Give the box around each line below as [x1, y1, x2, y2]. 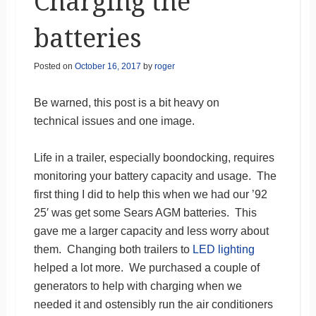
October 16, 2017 [74, 61, 141, 71]
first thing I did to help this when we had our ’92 [33, 188, 267, 200]
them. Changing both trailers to [33, 243, 193, 255]
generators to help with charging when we [33, 279, 242, 292]
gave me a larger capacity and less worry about [33, 224, 269, 237]
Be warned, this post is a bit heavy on [33, 96, 219, 109]
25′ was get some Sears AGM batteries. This [33, 206, 257, 219]
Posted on [33, 61, 75, 71]
